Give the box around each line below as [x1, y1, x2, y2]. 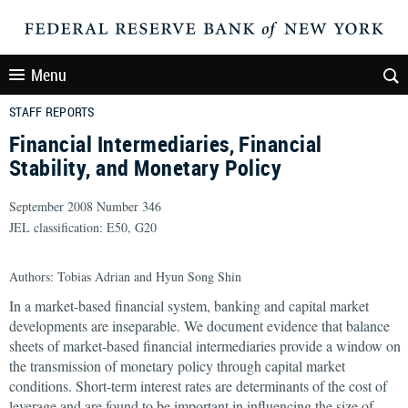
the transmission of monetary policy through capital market [9, 356, 345, 375]
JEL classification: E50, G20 [9, 219, 157, 236]
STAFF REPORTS [9, 103, 95, 120]
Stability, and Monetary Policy [9, 153, 282, 182]
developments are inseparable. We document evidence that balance [9, 316, 390, 335]
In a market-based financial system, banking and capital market [9, 296, 369, 315]
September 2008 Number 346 [9, 198, 161, 215]
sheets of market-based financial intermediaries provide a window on [9, 336, 401, 355]
